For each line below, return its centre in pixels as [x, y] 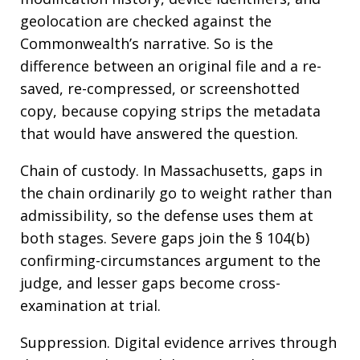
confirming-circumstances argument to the [170, 260]
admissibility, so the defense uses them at [167, 215]
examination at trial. [90, 305]
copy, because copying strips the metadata [170, 111]
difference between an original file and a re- [171, 66]
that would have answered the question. [159, 133]
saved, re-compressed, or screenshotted [160, 88]
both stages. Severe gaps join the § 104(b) [165, 238]
